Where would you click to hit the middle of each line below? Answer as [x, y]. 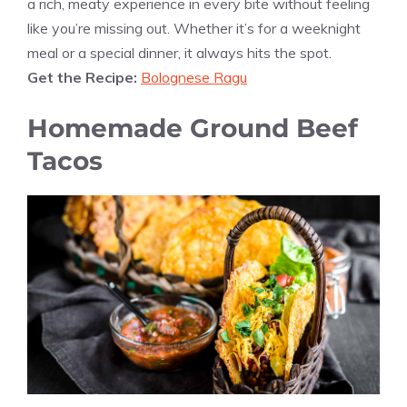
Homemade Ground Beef [193, 129]
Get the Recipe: [84, 78]
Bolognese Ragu [194, 78]
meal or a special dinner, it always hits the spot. [179, 53]
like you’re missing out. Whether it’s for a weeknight [194, 29]
